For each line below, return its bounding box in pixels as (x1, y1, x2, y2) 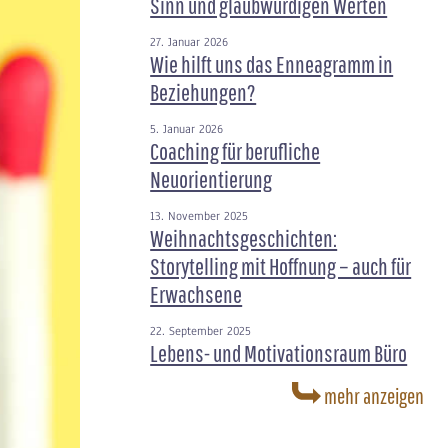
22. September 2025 (150, 323, 252, 339)
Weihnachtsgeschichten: (150, 224, 338, 252)
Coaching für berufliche (150, 137, 321, 165)
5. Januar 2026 (150, 121, 224, 137)
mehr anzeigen (321, 383, 425, 408)
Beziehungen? (150, 78, 257, 106)
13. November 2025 (150, 208, 249, 224)
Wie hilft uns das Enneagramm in (150, 50, 394, 78)
